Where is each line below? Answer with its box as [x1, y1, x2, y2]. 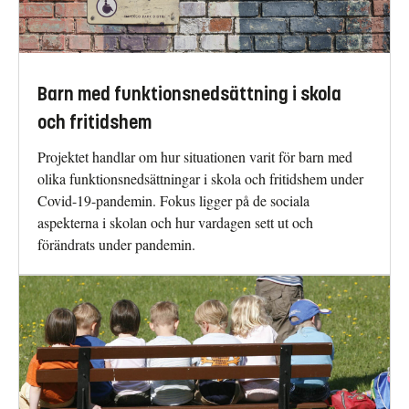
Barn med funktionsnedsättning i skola [37, 82, 341, 106]
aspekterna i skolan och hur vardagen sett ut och [37, 212, 313, 232]
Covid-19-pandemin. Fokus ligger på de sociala [37, 190, 309, 210]
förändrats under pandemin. [37, 234, 195, 254]
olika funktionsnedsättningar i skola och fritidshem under [37, 168, 363, 188]
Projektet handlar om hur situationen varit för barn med [37, 146, 352, 166]
